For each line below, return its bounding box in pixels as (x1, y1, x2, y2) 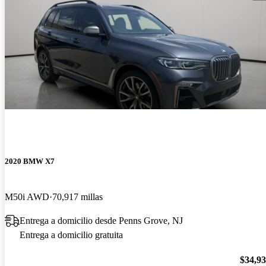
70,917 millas (52, 191, 103, 202)
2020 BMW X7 (5, 157, 55, 166)
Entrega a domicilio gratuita (20, 229, 123, 240)
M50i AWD (5, 191, 49, 202)
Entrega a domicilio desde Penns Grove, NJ (20, 215, 183, 226)
